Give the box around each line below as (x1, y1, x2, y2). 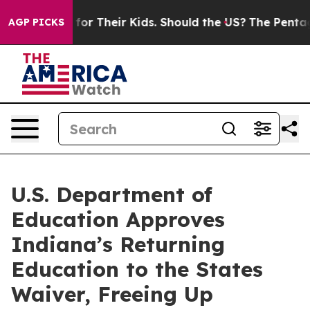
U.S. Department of (11, 181, 212, 208)
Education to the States (11, 256, 263, 282)
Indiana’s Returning (11, 231, 225, 257)
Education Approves (11, 206, 225, 232)
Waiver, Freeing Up (11, 281, 213, 307)
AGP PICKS (8, 16, 64, 28)
